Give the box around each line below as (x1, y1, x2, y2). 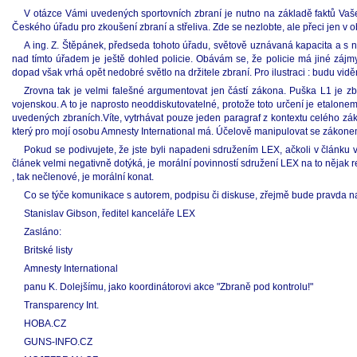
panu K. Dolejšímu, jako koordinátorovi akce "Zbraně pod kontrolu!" (24, 281, 313, 292)
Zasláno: (24, 226, 61, 237)
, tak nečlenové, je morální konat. (12, 171, 154, 182)
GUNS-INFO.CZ (24, 336, 92, 347)
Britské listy (24, 245, 73, 256)
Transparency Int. (24, 300, 99, 311)
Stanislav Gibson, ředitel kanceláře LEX (24, 208, 195, 219)
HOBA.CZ (24, 318, 66, 329)
